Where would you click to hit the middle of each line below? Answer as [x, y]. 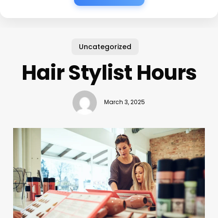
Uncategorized [105, 46]
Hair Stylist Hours [109, 73]
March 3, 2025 [125, 102]
